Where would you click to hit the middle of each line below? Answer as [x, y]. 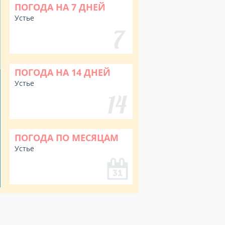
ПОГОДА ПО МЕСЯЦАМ [67, 138]
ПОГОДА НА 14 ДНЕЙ [63, 72]
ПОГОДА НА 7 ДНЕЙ [60, 7]
